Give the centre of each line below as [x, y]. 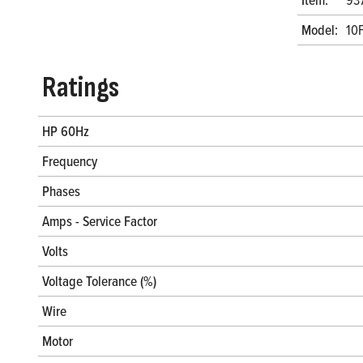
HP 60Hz [66, 131]
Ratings [81, 88]
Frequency [70, 161]
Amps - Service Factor [100, 221]
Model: [320, 30]
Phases [61, 191]
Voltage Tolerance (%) [99, 281]
